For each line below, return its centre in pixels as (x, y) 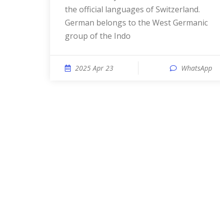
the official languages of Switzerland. (132, 9)
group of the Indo (98, 36)
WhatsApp (197, 68)
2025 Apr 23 (94, 68)
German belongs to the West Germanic (136, 23)
